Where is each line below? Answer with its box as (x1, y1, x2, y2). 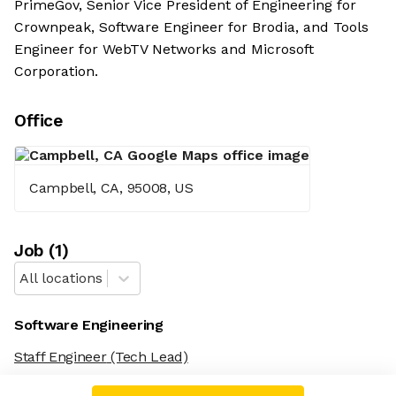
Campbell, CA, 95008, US (29, 179, 194, 197)
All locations (19, 270, 103, 287)
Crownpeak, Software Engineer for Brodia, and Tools (14, 19, 369, 36)
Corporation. (14, 63, 98, 80)
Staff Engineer (14, 348, 107, 366)
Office (14, 110, 63, 132)
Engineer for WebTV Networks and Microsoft (14, 41, 314, 58)
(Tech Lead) (106, 348, 188, 366)
